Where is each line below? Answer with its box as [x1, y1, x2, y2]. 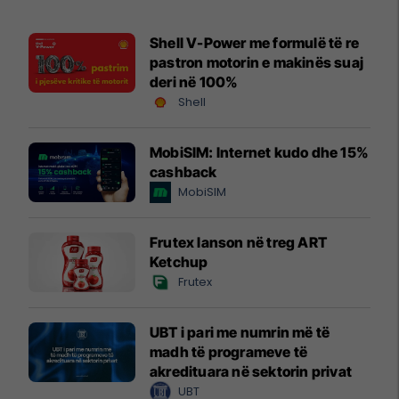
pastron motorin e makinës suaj [150, 53, 363, 71]
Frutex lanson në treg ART [150, 232, 327, 251]
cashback [150, 162, 217, 181]
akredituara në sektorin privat [150, 362, 352, 380]
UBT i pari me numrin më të [150, 322, 330, 341]
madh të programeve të [150, 342, 308, 361]
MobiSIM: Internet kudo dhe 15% [150, 142, 369, 161]
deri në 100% [150, 72, 239, 91]
